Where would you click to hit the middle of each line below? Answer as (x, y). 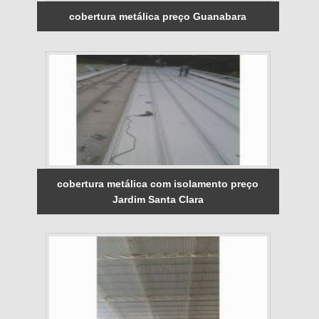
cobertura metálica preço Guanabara (158, 16)
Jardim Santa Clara (158, 199)
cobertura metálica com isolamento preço (158, 183)
